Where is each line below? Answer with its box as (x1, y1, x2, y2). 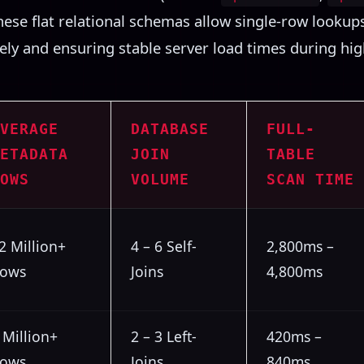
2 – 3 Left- (131, 327, 197, 347)
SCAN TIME (266, 171, 354, 188)
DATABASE (131, 121, 209, 138)
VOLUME (131, 171, 189, 188)
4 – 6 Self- (131, 236, 197, 257)
